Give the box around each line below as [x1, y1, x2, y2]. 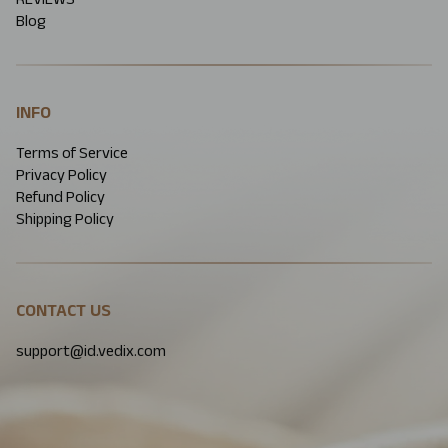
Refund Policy [16, 188, 105, 206]
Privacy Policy [16, 166, 107, 184]
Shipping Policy [16, 210, 114, 228]
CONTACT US [16, 300, 111, 321]
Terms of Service [16, 144, 128, 162]
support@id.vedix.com [16, 342, 166, 360]
